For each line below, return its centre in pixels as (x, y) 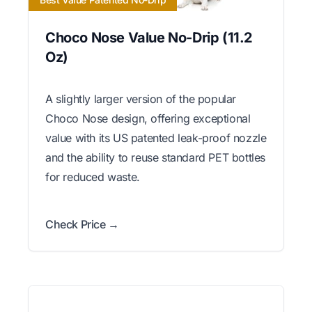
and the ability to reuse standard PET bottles (156, 157)
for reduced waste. (93, 177)
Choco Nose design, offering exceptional (148, 118)
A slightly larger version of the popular (141, 99)
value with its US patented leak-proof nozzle (156, 138)
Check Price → (82, 224)
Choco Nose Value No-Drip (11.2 (149, 37)
